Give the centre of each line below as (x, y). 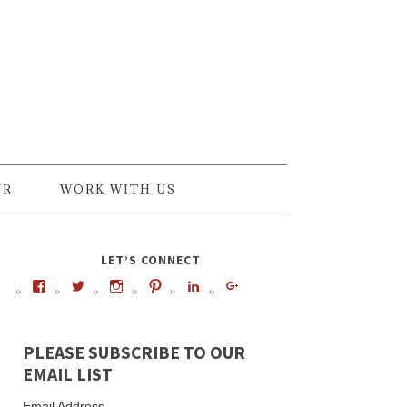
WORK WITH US (118, 189)
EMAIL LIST (68, 374)
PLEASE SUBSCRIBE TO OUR (134, 352)
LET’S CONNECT (151, 260)
